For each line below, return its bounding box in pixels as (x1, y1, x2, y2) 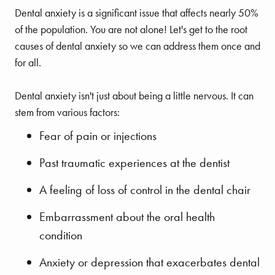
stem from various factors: (15, 105, 120, 120)
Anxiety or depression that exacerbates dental (39, 254, 260, 271)
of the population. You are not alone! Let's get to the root (15, 22, 247, 37)
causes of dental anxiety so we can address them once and (15, 39, 260, 53)
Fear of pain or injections (39, 128, 157, 144)
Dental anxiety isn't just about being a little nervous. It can (15, 88, 254, 103)
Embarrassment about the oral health (39, 209, 215, 225)
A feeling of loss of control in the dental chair (39, 182, 250, 198)
